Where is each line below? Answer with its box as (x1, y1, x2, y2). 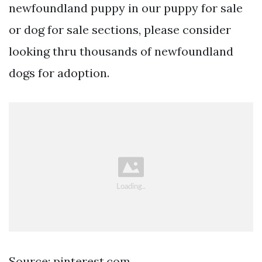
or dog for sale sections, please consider (9, 22, 231, 37)
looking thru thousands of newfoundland (9, 44, 233, 59)
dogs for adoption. (9, 65, 109, 81)
